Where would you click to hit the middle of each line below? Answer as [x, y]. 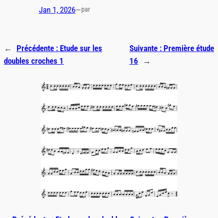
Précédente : [38, 48]
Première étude [189, 48]
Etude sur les [81, 48]
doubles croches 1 [34, 61]
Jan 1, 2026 [57, 10]
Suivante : [146, 48]
